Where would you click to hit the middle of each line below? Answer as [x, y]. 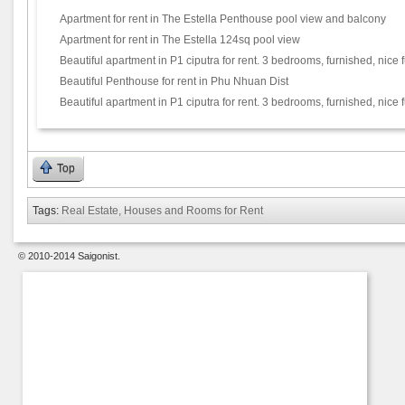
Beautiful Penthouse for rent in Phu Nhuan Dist [174, 81]
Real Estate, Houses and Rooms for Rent [162, 211]
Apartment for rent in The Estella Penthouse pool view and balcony [223, 19]
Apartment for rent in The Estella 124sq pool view [180, 40]
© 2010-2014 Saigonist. [69, 256]
